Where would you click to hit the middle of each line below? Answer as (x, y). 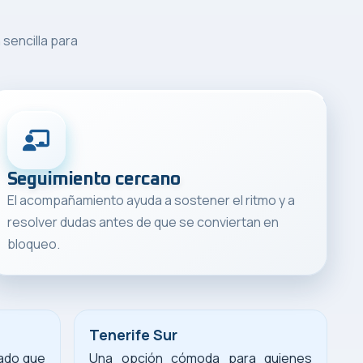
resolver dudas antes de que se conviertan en (143, 222)
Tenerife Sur (133, 334)
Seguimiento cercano (94, 179)
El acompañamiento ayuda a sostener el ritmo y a (151, 200)
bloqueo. (33, 243)
